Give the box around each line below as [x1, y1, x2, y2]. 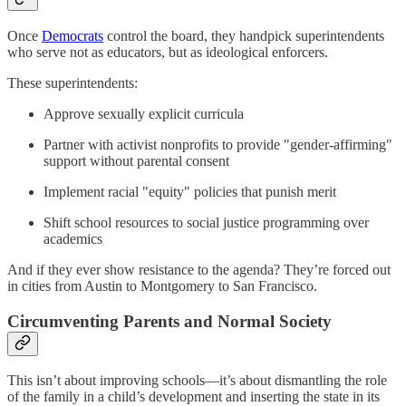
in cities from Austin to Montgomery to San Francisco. [7, 277, 317, 294]
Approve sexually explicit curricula [43, 105, 244, 121]
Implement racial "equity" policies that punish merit [43, 183, 336, 199]
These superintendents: [7, 74, 138, 91]
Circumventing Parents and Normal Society [7, 311, 332, 331]
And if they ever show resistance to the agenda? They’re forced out [7, 261, 391, 277]
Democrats [42, 27, 103, 43]
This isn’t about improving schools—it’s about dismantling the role [7, 372, 387, 389]
